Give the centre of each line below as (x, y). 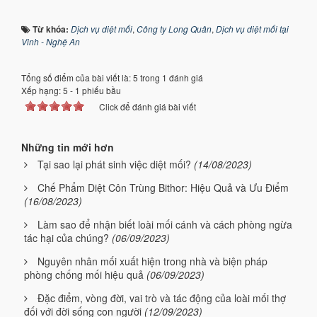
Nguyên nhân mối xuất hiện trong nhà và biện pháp (152, 261)
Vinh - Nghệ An (51, 41)
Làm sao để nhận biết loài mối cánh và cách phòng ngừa (165, 224)
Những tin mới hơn (68, 147)
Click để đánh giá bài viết (148, 106)
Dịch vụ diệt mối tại (252, 28)
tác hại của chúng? (67, 237)
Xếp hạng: (42, 90)
